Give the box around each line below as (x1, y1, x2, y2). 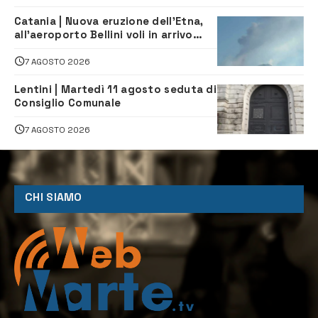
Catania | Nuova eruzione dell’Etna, (14, 14, 204, 28)
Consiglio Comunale (14, 96, 121, 110)
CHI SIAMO (25, 190, 82, 205)
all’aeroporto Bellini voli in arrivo (14, 28, 193, 42)
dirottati (14, 41, 62, 55)
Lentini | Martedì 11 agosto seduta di (14, 82, 216, 97)
